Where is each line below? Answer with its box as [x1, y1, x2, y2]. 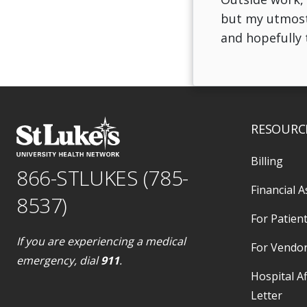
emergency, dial [16, 252, 101, 268]
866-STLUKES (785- [16, 163, 188, 192]
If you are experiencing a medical [16, 233, 186, 249]
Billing [251, 153, 284, 169]
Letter [251, 287, 283, 303]
